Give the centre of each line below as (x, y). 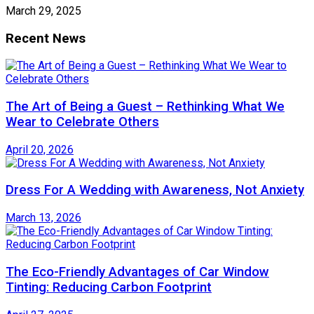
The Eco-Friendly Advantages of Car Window (137, 272)
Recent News (46, 38)
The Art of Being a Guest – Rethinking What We (145, 106)
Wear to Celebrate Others (82, 122)
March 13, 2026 (43, 218)
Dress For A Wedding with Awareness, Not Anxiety (155, 190)
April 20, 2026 (40, 149)
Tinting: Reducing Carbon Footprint (109, 287)
